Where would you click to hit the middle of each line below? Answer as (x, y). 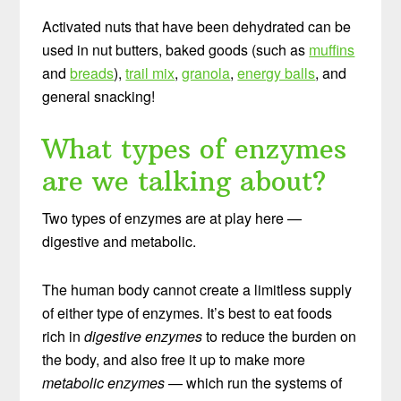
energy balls (277, 73)
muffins (332, 49)
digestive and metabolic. (119, 241)
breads (92, 73)
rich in (64, 336)
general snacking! (99, 96)
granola (206, 73)
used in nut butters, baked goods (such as (176, 49)
